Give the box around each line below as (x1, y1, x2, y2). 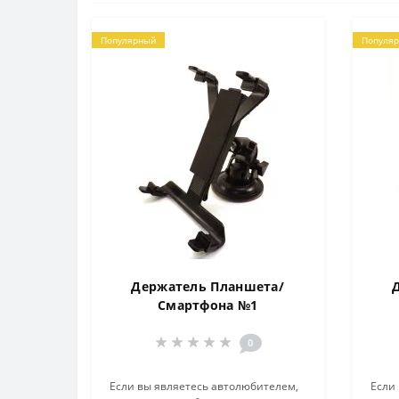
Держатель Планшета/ (131, 277, 285, 295)
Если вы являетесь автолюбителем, (110, 378, 298, 394)
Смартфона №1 (157, 296, 258, 313)
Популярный (101, 33, 156, 46)
